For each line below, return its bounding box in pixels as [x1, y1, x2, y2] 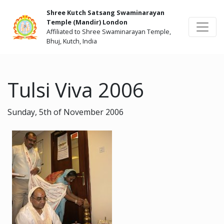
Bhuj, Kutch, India [46, 36, 97, 45]
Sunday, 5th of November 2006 [7, 106, 123, 117]
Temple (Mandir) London [46, 17, 127, 26]
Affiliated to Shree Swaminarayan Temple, [46, 27, 171, 36]
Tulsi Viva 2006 [7, 76, 144, 103]
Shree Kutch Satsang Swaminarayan [46, 8, 164, 17]
